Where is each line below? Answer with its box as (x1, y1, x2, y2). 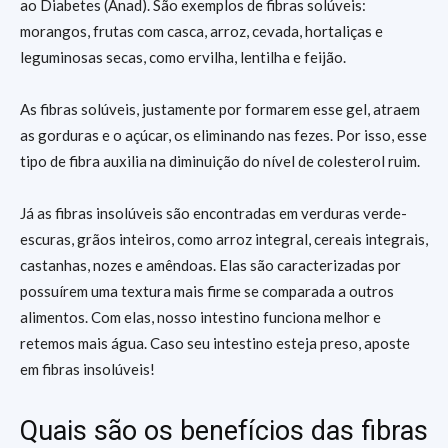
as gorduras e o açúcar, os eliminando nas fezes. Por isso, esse (20, 126, 427, 144)
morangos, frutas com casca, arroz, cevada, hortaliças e (20, 22, 383, 40)
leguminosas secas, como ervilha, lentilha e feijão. (20, 48, 346, 66)
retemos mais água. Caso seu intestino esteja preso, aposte (20, 334, 410, 352)
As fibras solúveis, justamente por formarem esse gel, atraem (20, 100, 420, 118)
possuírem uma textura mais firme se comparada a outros (20, 282, 394, 300)
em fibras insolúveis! (20, 360, 155, 378)
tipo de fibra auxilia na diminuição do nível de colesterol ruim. (20, 152, 420, 170)
